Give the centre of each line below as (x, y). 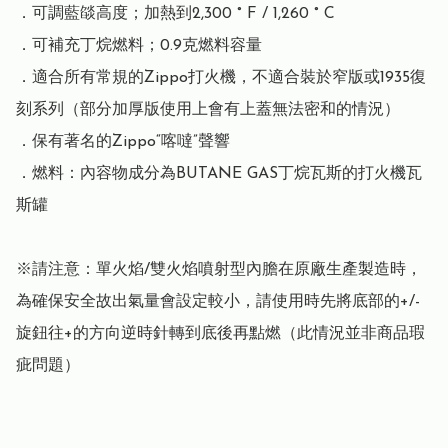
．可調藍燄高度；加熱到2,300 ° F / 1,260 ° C (175, 14)
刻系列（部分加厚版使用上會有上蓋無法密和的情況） (208, 110)
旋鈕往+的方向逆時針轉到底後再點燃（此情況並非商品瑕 (220, 334)
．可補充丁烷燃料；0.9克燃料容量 (139, 46)
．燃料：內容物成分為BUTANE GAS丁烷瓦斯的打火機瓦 (219, 174)
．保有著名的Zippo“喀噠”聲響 (123, 142)
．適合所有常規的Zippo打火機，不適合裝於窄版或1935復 (221, 78)
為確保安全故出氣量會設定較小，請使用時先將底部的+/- (218, 302)
